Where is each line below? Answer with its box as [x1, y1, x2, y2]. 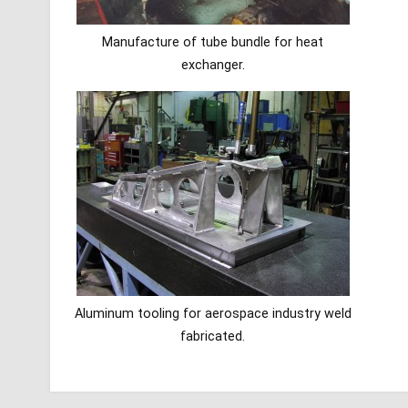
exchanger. [180, 56, 245, 73]
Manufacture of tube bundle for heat [102, 34, 324, 50]
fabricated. [180, 328, 246, 344]
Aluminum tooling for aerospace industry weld [74, 305, 352, 321]
